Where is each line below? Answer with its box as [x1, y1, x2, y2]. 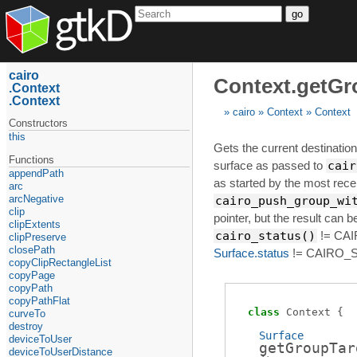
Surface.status [214, 246, 289, 261]
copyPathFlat [9, 294, 71, 307]
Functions [9, 153, 55, 166]
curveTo [9, 307, 46, 320]
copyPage [9, 269, 56, 281]
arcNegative [9, 192, 65, 205]
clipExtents [9, 218, 61, 230]
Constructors [9, 116, 69, 129]
